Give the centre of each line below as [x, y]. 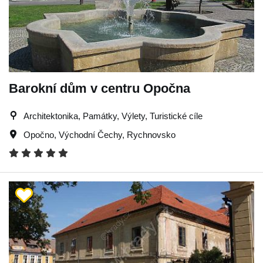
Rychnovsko [151, 134]
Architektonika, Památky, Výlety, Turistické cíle [113, 116]
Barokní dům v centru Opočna [100, 88]
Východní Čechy [90, 134]
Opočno [39, 134]
